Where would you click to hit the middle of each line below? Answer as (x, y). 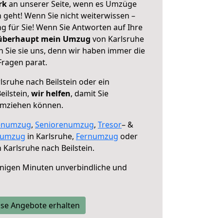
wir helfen (51, 93)
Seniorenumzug (64, 125)
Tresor (110, 125)
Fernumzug (97, 136)
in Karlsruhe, (51, 136)
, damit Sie (90, 93)
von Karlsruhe (117, 39)
